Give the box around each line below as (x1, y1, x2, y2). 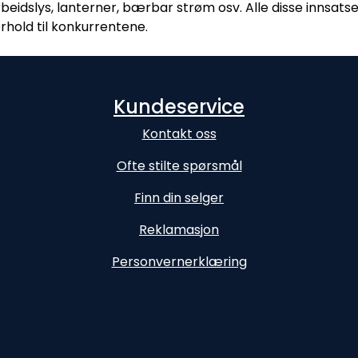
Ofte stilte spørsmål (116, 157, 242, 175)
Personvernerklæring (111, 253, 247, 271)
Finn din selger (134, 189, 224, 207)
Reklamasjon (139, 221, 219, 239)
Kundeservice (113, 93, 245, 120)
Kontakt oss (141, 125, 217, 143)
